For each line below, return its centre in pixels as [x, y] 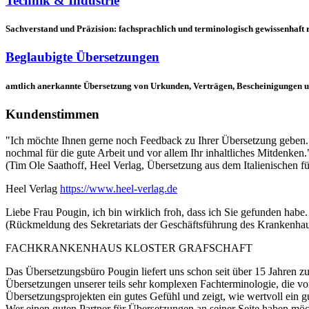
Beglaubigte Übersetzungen [82, 57]
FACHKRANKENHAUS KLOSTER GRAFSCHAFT [129, 248]
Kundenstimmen [52, 114]
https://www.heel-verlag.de [119, 189]
